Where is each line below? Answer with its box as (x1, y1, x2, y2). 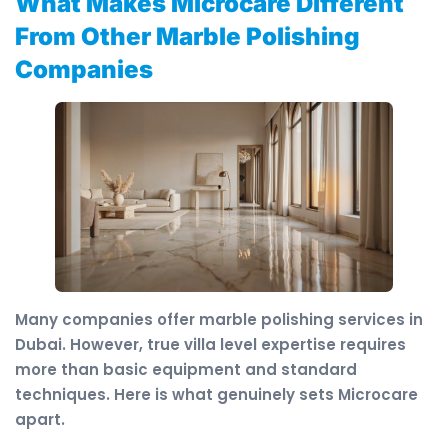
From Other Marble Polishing (15, 21, 360, 51)
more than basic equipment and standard (15, 358, 357, 380)
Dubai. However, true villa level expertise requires (15, 333, 406, 355)
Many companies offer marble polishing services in (15, 308, 423, 330)
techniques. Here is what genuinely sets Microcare (15, 383, 418, 405)
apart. (15, 408, 65, 430)
